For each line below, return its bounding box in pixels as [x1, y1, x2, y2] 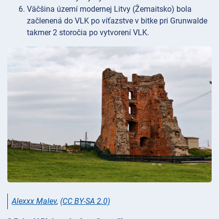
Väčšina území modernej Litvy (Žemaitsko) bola [27, 4, 192, 14]
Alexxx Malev [12, 197, 57, 206]
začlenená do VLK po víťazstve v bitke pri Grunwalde [27, 16, 207, 25]
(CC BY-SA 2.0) [60, 197, 110, 206]
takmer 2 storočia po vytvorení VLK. [27, 27, 149, 37]
